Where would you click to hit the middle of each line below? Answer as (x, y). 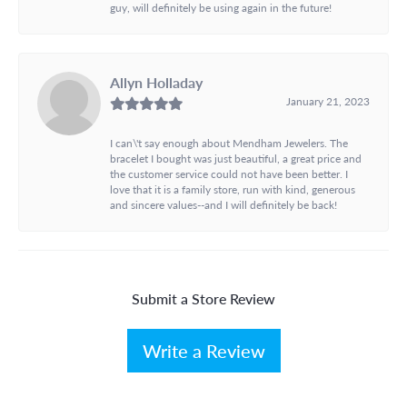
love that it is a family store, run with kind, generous (233, 189)
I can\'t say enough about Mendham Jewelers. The (229, 142)
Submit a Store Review (203, 298)
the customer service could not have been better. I (229, 173)
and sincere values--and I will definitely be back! (223, 204)
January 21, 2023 (328, 100)
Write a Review (203, 350)
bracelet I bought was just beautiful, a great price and (236, 158)
